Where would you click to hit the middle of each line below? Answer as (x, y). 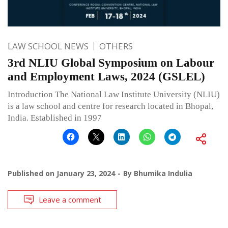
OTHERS (116, 46)
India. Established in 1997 (55, 118)
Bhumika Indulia (163, 173)
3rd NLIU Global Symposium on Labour (111, 63)
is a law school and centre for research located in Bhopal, (110, 106)
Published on (32, 173)
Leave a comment (70, 199)
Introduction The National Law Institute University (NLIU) (114, 94)
